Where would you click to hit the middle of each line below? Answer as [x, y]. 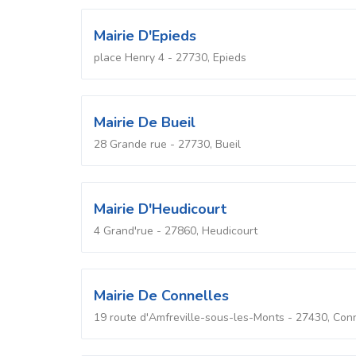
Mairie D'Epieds [145, 35]
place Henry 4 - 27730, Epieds [170, 57]
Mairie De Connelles [161, 295]
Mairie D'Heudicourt [160, 209]
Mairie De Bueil [145, 122]
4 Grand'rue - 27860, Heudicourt [176, 230]
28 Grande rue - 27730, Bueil [167, 144]
